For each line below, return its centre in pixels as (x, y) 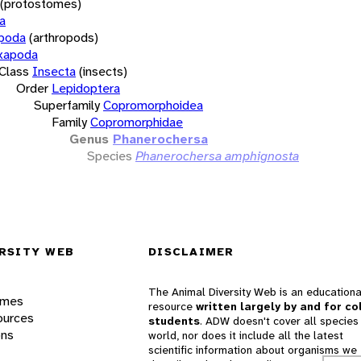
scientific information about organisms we (253, 350)
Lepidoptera (86, 88)
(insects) (103, 71)
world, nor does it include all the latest (246, 336)
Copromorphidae (137, 122)
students (174, 321)
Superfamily (67, 105)
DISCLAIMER (191, 252)
